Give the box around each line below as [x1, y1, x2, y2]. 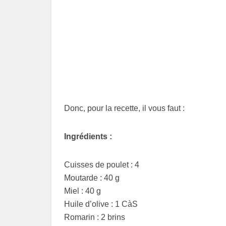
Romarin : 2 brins [64, 213, 125, 222]
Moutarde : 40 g [64, 174, 120, 183]
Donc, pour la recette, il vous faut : [64, 104, 185, 113]
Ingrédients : [64, 132, 112, 141]
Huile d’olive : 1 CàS [64, 200, 138, 209]
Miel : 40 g [64, 187, 101, 196]
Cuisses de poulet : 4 [64, 160, 139, 169]
